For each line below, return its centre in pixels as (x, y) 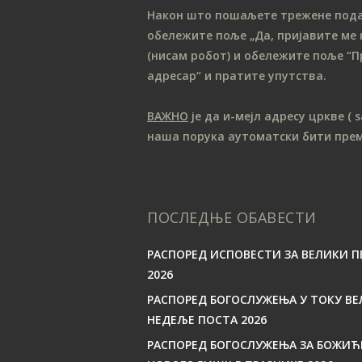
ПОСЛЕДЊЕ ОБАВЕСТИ (232, 218)
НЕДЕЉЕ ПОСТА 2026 (207, 320)
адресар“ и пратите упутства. (237, 76)
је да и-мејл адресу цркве (266, 116)
